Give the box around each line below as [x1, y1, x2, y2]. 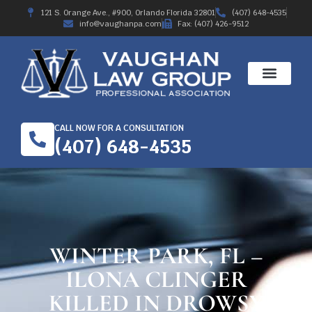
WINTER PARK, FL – [49, 241, 263, 270]
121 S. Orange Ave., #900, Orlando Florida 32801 [41, 8, 215, 17]
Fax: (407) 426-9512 [178, 19, 249, 29]
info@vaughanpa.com [79, 19, 162, 29]
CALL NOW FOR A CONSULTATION [54, 122, 184, 134]
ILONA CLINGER [65, 265, 247, 294]
